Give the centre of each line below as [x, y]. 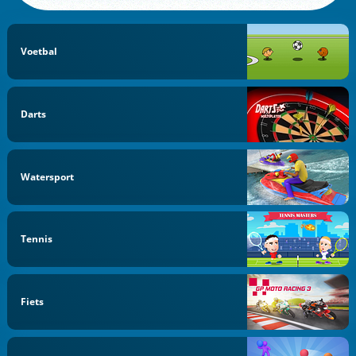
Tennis [37, 239]
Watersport [48, 176]
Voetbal [39, 51]
